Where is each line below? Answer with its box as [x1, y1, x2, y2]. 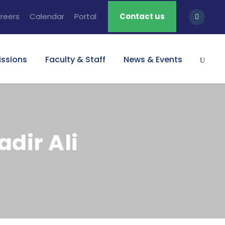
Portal [74, 11, 96, 22]
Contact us [120, 11, 165, 22]
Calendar [30, 11, 64, 22]
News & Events [124, 54, 182, 65]
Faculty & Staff [45, 54, 105, 65]
